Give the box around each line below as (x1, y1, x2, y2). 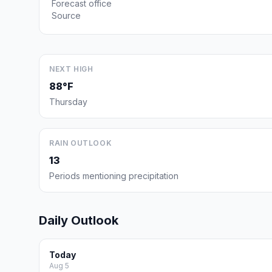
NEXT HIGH (49, 64, 93, 73)
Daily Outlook (39, 213, 118, 228)
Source (52, 10, 81, 21)
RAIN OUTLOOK (49, 138, 112, 148)
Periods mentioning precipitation (49, 171, 178, 181)
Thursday (49, 97, 87, 107)
